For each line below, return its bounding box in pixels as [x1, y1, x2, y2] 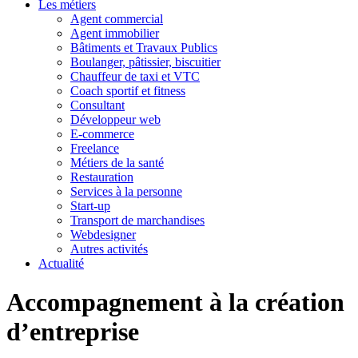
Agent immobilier [70, 26, 159, 40]
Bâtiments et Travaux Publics [70, 41, 217, 54]
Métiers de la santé [70, 156, 164, 169]
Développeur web [70, 113, 161, 126]
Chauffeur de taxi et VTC [70, 70, 200, 83]
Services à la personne [70, 185, 182, 198]
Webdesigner [70, 228, 136, 241]
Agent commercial [70, 12, 163, 26]
